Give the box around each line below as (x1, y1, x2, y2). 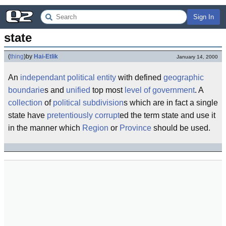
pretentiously (47, 111, 93, 120)
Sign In (193, 13, 214, 21)
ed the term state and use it (120, 111, 215, 120)
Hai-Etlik (34, 53, 58, 60)
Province (120, 124, 151, 132)
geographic (163, 73, 204, 82)
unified (66, 86, 90, 94)
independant (20, 73, 65, 82)
